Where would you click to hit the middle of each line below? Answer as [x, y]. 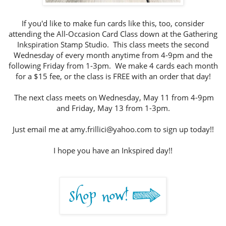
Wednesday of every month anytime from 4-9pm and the [113, 55]
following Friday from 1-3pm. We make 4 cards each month [113, 66]
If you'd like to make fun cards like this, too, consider [113, 24]
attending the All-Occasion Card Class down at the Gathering [113, 34]
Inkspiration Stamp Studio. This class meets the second [113, 45]
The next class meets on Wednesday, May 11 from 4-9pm [113, 98]
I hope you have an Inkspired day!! [113, 151]
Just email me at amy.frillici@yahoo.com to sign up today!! [113, 130]
